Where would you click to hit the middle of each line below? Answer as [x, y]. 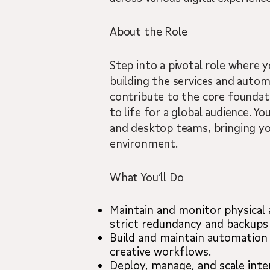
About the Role [149, 31]
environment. [144, 143]
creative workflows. [160, 251]
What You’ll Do [147, 177]
